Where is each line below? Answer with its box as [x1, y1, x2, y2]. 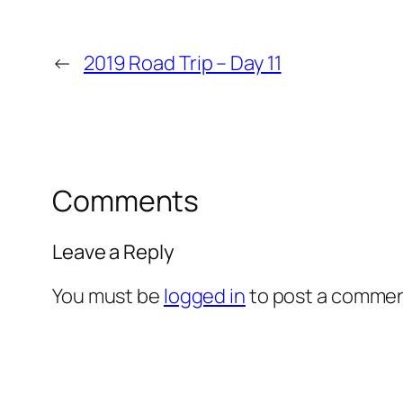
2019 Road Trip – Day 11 [83, 49, 282, 77]
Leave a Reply [52, 237, 175, 265]
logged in [163, 282, 246, 309]
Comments [52, 181, 200, 221]
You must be [52, 282, 164, 309]
